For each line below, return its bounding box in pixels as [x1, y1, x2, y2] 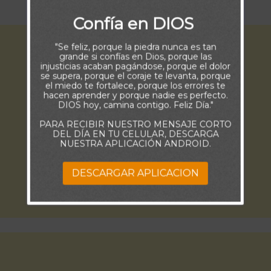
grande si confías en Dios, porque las [59, 51, 212, 62]
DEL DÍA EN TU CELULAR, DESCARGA [52, 128, 219, 140]
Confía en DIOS [73, 13, 198, 34]
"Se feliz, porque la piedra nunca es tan [54, 41, 217, 53]
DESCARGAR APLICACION [71, 167, 199, 179]
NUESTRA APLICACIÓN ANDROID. [59, 138, 211, 149]
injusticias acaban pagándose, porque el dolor [40, 60, 230, 72]
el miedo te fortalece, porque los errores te [45, 80, 226, 91]
